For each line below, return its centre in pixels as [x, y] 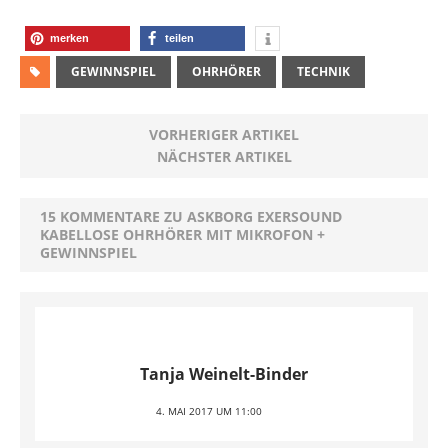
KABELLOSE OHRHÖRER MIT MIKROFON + [182, 234]
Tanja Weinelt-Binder [224, 374]
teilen [179, 38]
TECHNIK [323, 71]
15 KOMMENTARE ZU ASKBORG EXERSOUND [191, 216]
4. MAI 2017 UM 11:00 [209, 411]
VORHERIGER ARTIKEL [224, 134]
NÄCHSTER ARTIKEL [224, 156]
